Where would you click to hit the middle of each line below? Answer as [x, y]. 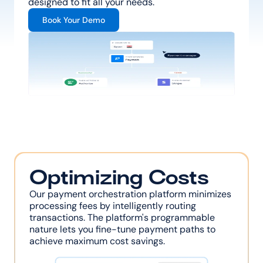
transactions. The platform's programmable [122, 218]
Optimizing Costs [119, 178]
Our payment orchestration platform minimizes [130, 194]
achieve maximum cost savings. [97, 241]
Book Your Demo [74, 20]
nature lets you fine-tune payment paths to [122, 229]
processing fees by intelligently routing [113, 206]
